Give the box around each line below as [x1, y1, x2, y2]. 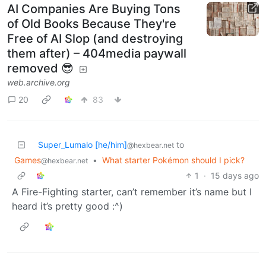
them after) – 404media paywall [7, 46, 186, 61]
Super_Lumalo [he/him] [38, 139, 127, 150]
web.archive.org [7, 77, 70, 87]
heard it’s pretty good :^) [12, 199, 123, 212]
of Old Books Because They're [7, 16, 176, 31]
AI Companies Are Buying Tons [7, 1, 180, 16]
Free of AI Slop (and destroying [7, 31, 183, 46]
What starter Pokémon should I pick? [102, 154, 245, 165]
